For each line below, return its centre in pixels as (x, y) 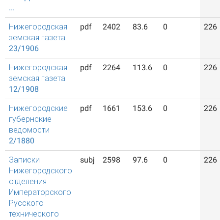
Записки (24, 160)
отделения (28, 181)
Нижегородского (41, 171)
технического (34, 214)
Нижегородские (38, 108)
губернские (30, 119)
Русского (26, 203)
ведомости (29, 130)
